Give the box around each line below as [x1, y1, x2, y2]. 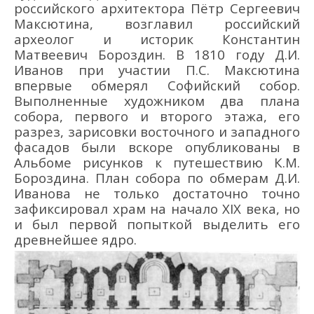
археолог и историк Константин [14, 30, 300, 48]
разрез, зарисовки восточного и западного [14, 123, 300, 140]
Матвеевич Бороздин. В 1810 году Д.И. [14, 46, 300, 63]
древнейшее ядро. [14, 231, 137, 248]
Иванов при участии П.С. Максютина [14, 61, 300, 78]
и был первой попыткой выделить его [14, 215, 300, 233]
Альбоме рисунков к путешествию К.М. [14, 153, 300, 171]
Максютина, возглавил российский [14, 15, 300, 32]
